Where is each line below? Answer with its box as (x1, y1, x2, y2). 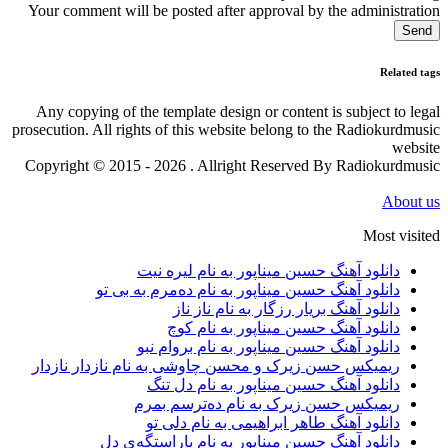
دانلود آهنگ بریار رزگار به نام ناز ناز (173, 299, 400, 317)
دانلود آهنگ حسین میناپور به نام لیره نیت (137, 261, 400, 279)
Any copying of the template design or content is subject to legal (36, 102, 440, 120)
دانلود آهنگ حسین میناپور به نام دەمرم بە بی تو (96, 280, 400, 298)
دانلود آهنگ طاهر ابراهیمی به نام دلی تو (146, 413, 400, 431)
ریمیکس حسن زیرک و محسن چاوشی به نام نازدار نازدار (32, 356, 400, 374)
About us (382, 192, 440, 210)
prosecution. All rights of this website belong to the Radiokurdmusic (12, 120, 440, 138)
